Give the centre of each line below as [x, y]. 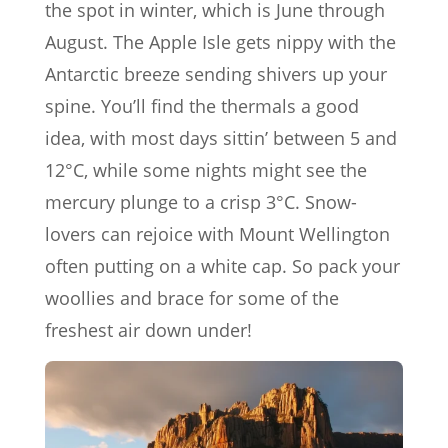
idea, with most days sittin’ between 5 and [221, 137]
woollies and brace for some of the [192, 297]
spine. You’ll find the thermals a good [202, 105]
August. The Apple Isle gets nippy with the [220, 41]
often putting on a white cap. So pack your [222, 265]
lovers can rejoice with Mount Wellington [217, 233]
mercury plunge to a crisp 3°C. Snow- [201, 201]
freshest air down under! [148, 329]
